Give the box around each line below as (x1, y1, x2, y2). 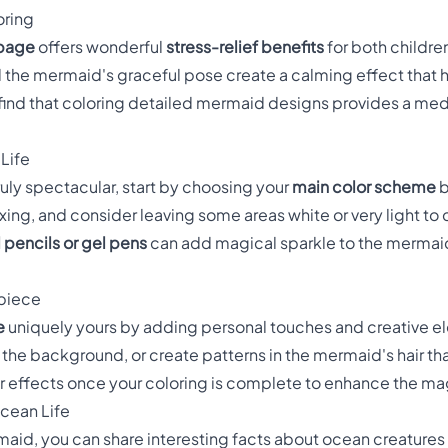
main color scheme (292, 177, 436, 198)
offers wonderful (35, 37, 166, 58)
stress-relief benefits (166, 37, 324, 58)
